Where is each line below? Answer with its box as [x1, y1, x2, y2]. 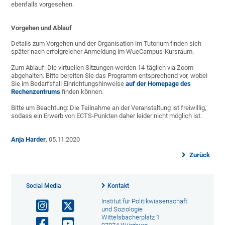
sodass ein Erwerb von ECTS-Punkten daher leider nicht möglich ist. [11, 112, 202, 120]
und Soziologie [101, 205, 143, 213]
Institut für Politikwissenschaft [101, 197, 187, 205]
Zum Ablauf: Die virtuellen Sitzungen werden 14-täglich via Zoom [11, 64, 194, 72]
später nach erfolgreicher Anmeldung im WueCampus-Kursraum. [11, 48, 194, 56]
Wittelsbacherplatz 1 [101, 213, 160, 221]
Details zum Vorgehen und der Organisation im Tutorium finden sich [11, 40, 202, 48]
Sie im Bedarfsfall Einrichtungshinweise [11, 80, 126, 88]
